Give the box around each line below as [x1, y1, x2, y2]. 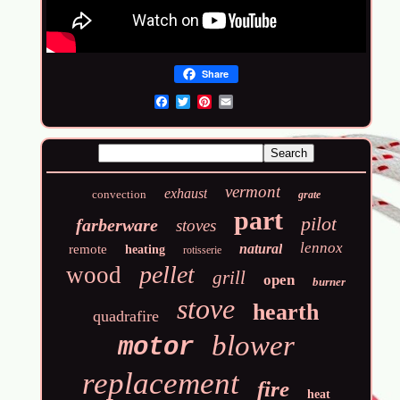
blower [211, 329, 295, 362]
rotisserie [183, 243, 222, 256]
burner [312, 274, 346, 288]
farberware [75, 214, 158, 235]
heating [125, 242, 166, 256]
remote [69, 241, 108, 256]
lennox [300, 238, 344, 256]
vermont [224, 181, 280, 201]
